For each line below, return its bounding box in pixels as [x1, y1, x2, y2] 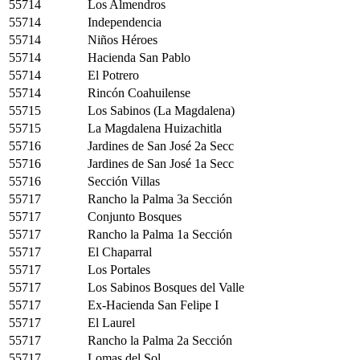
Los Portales [88, 262, 150, 276]
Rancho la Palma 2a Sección [88, 333, 232, 347]
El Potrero [88, 67, 139, 82]
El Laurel [88, 315, 135, 329]
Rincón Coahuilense [88, 85, 190, 100]
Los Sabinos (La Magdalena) [88, 103, 235, 117]
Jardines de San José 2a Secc [88, 138, 234, 153]
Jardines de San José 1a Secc [88, 156, 234, 170]
